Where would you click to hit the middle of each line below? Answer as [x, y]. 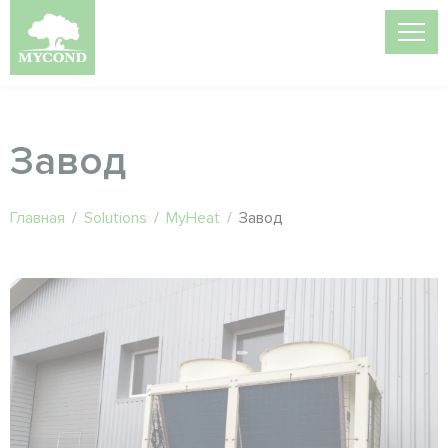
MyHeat [193, 218]
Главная [37, 218]
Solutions [115, 218]
